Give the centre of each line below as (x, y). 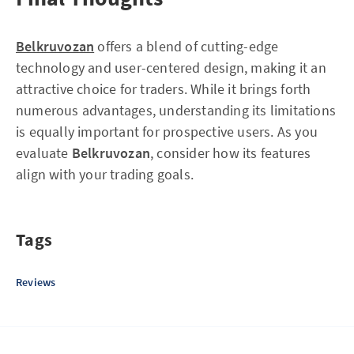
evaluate (44, 153)
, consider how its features (231, 153)
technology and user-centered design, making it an (171, 68)
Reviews (36, 282)
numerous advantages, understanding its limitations (176, 110)
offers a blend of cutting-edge (186, 46)
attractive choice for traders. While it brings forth (164, 89)
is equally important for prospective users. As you (167, 132)
